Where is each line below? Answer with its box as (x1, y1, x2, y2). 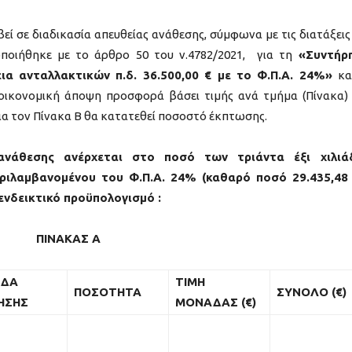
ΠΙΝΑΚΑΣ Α (35, 231, 101, 245)
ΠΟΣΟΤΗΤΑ (74, 284, 141, 299)
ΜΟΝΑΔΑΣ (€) (175, 295, 256, 309)
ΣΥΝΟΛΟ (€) (277, 284, 346, 299)
